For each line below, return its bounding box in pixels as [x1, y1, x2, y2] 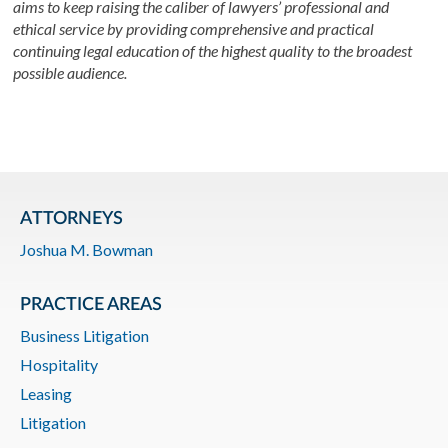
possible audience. [13, 63, 131, 82]
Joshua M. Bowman [20, 240, 153, 259]
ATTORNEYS [20, 210, 123, 228]
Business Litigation [20, 326, 149, 345]
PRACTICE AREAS [20, 296, 162, 314]
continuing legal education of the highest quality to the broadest [13, 41, 413, 60]
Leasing [20, 384, 72, 403]
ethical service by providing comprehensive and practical [13, 19, 375, 38]
